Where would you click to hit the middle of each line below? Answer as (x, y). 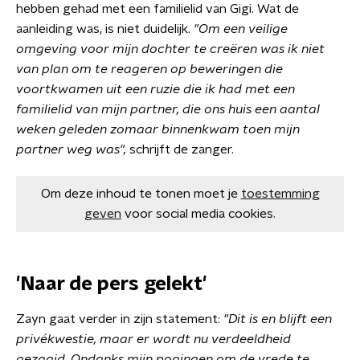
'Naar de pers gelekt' (111, 284)
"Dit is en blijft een (278, 319)
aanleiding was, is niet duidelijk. (105, 29)
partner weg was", (73, 149)
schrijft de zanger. (182, 149)
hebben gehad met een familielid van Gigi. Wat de (157, 9)
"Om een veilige (241, 29)
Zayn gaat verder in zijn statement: (120, 319)
